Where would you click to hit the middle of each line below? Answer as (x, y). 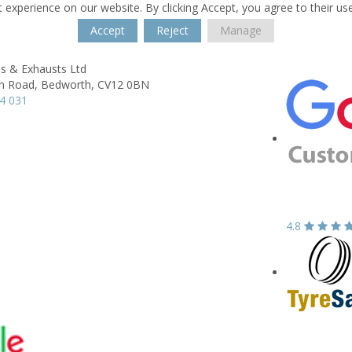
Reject (172, 30)
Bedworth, (68, 84)
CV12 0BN (123, 84)
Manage (241, 30)
